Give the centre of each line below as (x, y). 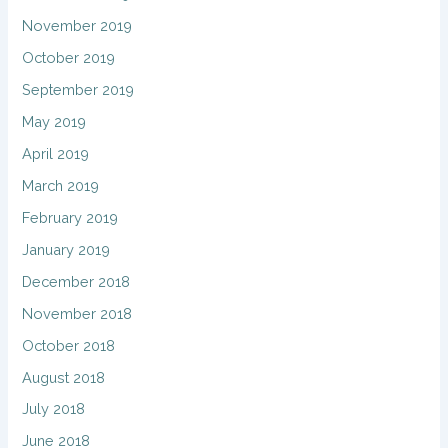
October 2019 (69, 58)
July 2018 (54, 409)
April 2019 (56, 153)
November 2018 (77, 313)
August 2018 (64, 377)
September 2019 (78, 90)
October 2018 (69, 345)
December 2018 (76, 281)
